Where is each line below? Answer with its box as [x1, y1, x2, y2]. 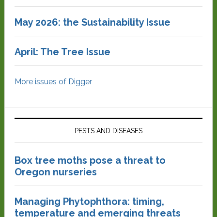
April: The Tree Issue [14, 46, 110, 58]
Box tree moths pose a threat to [14, 155, 166, 166]
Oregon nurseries [14, 166, 97, 178]
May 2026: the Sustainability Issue [14, 16, 170, 28]
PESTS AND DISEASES [74, 127, 142, 135]
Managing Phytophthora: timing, [14, 196, 164, 207]
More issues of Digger [14, 77, 92, 86]
